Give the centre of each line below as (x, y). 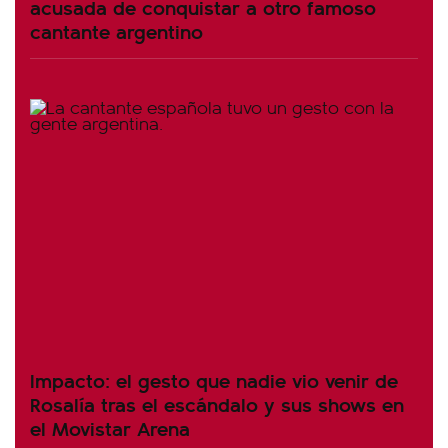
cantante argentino (116, 31)
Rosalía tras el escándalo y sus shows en (217, 403)
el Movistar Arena (110, 427)
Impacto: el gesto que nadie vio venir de (214, 379)
